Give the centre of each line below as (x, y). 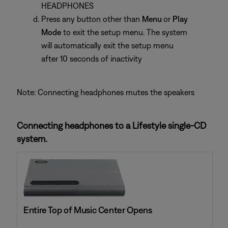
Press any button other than (92, 19)
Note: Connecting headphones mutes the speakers (106, 92)
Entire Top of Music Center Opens (88, 210)
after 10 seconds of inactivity (92, 59)
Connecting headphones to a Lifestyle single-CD (111, 125)
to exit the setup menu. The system (124, 32)
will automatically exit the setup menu (107, 45)
